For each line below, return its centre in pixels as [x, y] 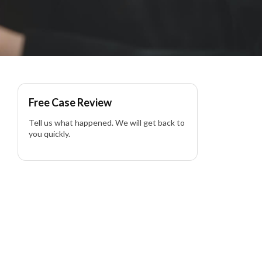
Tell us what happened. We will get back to [107, 123]
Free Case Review [70, 103]
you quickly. [49, 134]
